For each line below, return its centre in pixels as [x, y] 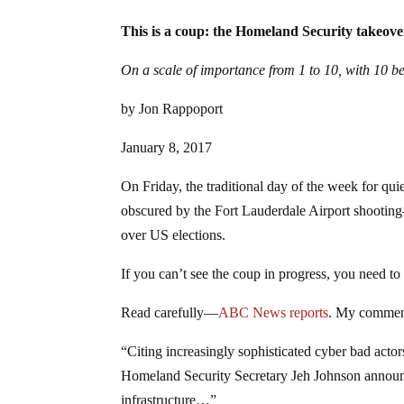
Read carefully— [170, 312]
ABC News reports [274, 312]
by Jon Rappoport [172, 108]
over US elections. [174, 234]
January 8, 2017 [167, 147]
